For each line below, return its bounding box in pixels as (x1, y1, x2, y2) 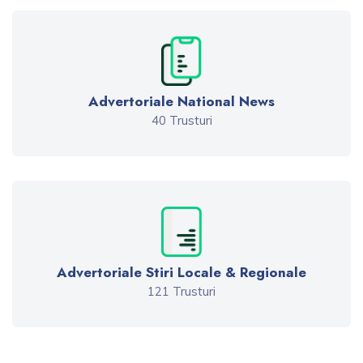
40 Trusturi (151, 113, 212, 129)
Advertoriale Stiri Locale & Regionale (57, 262, 306, 282)
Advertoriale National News (88, 92, 275, 112)
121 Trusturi (147, 283, 216, 299)
